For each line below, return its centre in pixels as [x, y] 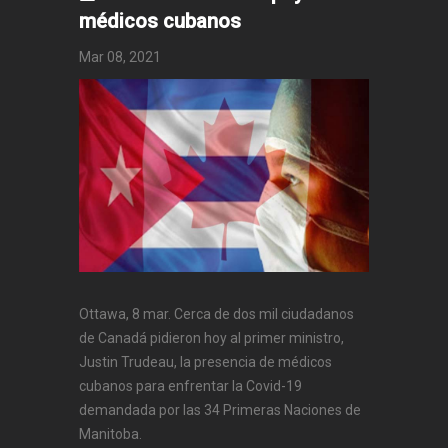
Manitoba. [110, 433]
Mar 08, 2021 [120, 56]
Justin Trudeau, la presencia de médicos [205, 361]
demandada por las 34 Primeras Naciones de [220, 409]
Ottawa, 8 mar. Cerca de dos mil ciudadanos [216, 313]
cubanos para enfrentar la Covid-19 [190, 385]
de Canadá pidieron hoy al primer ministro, [211, 337]
